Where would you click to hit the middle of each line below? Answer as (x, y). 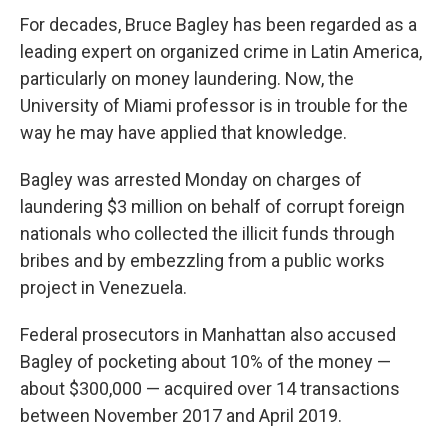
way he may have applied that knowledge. (183, 133)
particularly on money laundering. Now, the (187, 79)
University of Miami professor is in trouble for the (214, 106)
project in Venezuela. (103, 288)
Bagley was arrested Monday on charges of (191, 180)
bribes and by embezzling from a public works (202, 261)
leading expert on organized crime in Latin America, (221, 52)
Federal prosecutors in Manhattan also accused (208, 335)
